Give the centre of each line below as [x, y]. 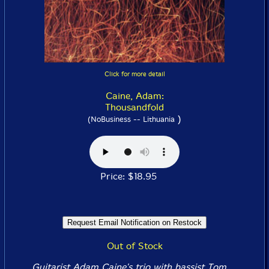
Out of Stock [134, 246]
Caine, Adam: [134, 96]
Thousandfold [134, 107]
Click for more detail [134, 74]
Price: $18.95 [134, 176]
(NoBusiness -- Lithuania [131, 119]
